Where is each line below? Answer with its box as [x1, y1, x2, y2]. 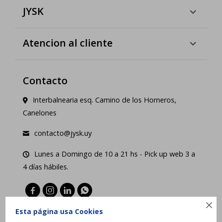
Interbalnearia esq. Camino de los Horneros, [33, 95, 176, 105]
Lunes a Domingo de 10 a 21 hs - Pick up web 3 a [34, 149, 195, 159]
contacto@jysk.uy [34, 128, 92, 138]
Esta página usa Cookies [15, 207, 104, 216]
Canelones [23, 108, 56, 117]
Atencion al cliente [23, 36, 112, 50]
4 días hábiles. [23, 162, 68, 171]
